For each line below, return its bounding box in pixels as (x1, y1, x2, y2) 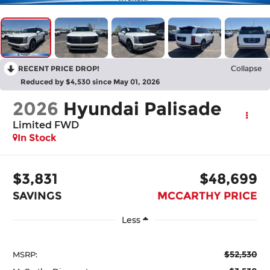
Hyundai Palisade (63, 98, 222, 121)
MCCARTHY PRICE (157, 189, 257, 202)
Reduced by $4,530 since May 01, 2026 (20, 77, 160, 87)
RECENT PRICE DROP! (18, 64, 99, 74)
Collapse (231, 64, 262, 74)
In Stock (17, 132, 57, 144)
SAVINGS (13, 189, 62, 202)
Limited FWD (13, 119, 80, 131)
